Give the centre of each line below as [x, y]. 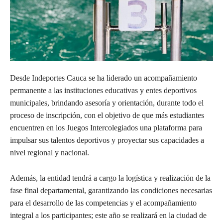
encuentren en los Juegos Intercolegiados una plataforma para [106, 127]
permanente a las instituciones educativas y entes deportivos [103, 90]
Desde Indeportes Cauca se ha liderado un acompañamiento [104, 78]
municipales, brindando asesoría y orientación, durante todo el [107, 103]
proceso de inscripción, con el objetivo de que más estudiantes [107, 115]
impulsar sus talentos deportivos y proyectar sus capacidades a [107, 140]
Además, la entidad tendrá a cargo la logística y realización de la [110, 178]
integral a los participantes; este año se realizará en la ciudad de [108, 215]
